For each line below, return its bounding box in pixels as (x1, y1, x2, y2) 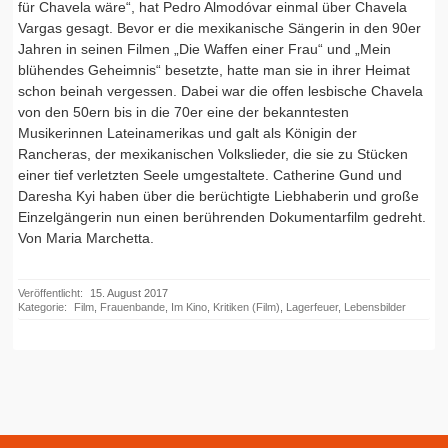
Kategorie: (17, 301, 67, 314)
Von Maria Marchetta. (17, 230, 154, 247)
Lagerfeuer (285, 301, 338, 314)
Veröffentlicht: (17, 287, 83, 300)
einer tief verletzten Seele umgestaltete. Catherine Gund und (17, 167, 402, 184)
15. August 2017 (86, 287, 168, 300)
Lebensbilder (343, 301, 406, 314)
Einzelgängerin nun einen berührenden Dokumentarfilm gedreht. (17, 209, 426, 226)
